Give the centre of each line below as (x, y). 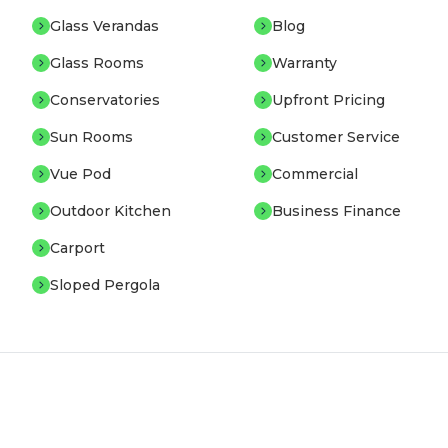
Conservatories (104, 100)
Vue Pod (80, 174)
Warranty (304, 63)
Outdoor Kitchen (110, 211)
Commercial (314, 174)
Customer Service (335, 137)
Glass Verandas (104, 26)
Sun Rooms (91, 137)
